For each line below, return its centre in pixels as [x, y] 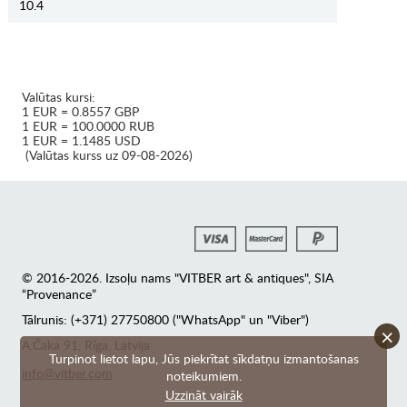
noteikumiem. [203, 376]
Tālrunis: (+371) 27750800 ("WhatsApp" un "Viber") [165, 320]
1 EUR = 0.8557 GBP [80, 112]
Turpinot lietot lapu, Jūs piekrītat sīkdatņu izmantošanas [203, 358]
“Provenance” [59, 294]
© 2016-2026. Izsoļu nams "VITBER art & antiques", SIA [178, 278]
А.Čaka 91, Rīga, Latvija [86, 345]
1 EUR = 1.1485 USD [81, 141]
